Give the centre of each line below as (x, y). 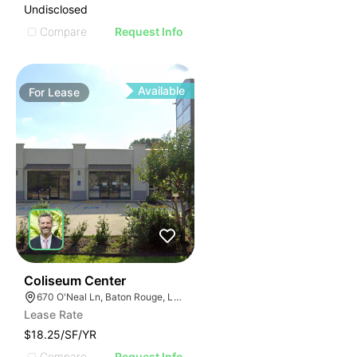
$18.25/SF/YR (60, 334)
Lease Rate (53, 314)
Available (162, 90)
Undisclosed (56, 9)
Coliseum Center (75, 280)
